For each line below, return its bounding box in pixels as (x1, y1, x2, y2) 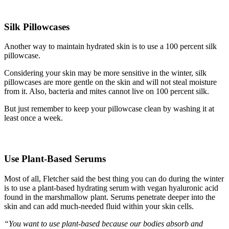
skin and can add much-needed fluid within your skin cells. (4, 201, 194, 211)
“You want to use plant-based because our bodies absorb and (4, 219, 203, 228)
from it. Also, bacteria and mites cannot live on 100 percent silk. (4, 87, 209, 96)
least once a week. (4, 113, 63, 123)
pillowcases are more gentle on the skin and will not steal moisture (4, 78, 217, 87)
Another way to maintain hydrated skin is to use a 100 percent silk (4, 42, 217, 51)
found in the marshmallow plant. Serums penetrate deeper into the (4, 192, 215, 201)
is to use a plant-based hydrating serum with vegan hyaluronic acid (4, 183, 218, 192)
